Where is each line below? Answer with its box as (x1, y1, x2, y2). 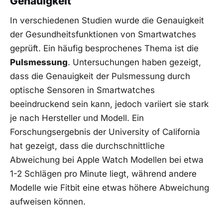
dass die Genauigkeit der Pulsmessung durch (10, 71, 190, 82)
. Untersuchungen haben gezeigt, (68, 57, 201, 68)
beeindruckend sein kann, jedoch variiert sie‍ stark (10, 99, 209, 110)
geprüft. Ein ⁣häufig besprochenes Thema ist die (10, 43, 199, 54)
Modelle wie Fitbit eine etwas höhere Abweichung (10, 183, 209, 193)
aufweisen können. (10, 197, 86, 207)
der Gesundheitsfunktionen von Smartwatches (10, 29, 196, 40)
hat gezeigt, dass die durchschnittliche (10, 141, 165, 151)
